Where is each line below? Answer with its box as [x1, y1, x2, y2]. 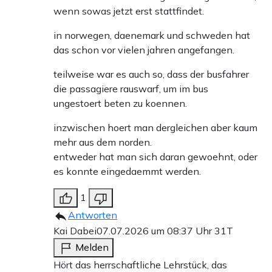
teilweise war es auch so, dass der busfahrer [53, 67, 249, 80]
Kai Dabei [53, 224, 97, 237]
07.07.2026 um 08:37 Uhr [97, 224, 214, 237]
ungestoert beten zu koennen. [53, 97, 187, 109]
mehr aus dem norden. [53, 135, 152, 148]
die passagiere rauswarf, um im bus [53, 82, 208, 95]
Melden [75, 240, 109, 253]
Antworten [68, 208, 117, 221]
